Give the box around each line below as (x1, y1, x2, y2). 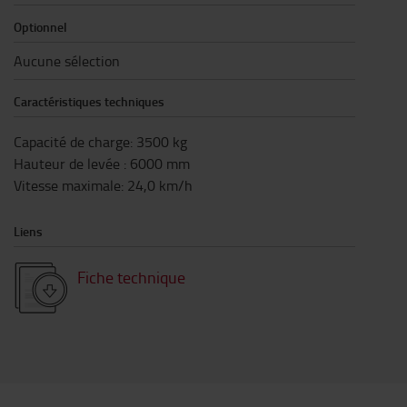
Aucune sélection (14, 50, 120, 71)
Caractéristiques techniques (14, 92, 164, 110)
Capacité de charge (14, 131, 130, 152)
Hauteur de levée (14, 153, 124, 174)
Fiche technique (77, 265, 185, 288)
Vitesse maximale (14, 174, 121, 195)
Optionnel (14, 17, 67, 35)
